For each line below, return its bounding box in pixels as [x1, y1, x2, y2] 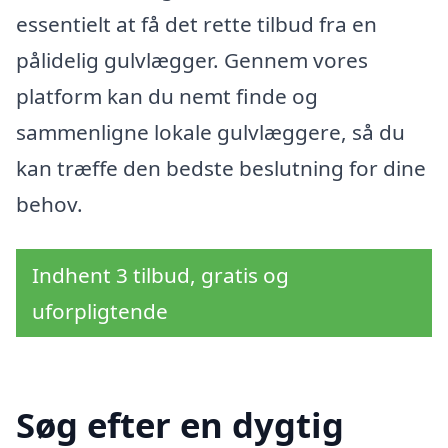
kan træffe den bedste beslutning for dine [16, 153, 426, 182]
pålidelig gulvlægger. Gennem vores [16, 45, 368, 74]
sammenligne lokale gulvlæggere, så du [16, 117, 405, 146]
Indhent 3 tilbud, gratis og [32, 261, 289, 290]
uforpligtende [32, 297, 168, 326]
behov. [16, 189, 83, 218]
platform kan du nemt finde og [16, 81, 318, 110]
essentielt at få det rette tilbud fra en [16, 9, 377, 38]
